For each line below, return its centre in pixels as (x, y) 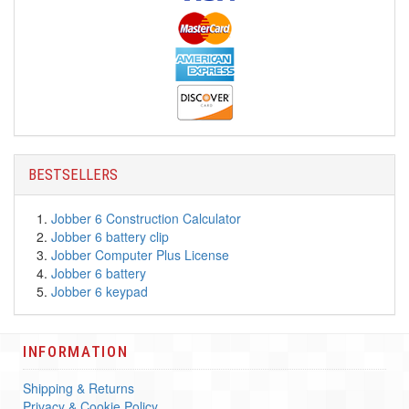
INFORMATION (76, 351)
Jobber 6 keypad (100, 291)
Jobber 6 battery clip (110, 236)
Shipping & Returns (79, 388)
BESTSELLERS (73, 174)
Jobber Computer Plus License (140, 255)
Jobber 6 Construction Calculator (146, 218)
